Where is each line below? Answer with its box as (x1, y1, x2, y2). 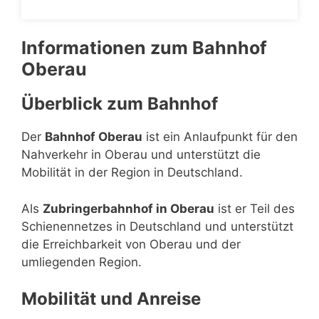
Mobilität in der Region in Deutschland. (21, 165, 243, 179)
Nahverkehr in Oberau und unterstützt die (21, 147, 261, 162)
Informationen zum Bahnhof (21, 37, 267, 58)
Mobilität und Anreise (21, 288, 201, 309)
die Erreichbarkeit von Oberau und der (21, 236, 241, 251)
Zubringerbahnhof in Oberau (43, 201, 214, 216)
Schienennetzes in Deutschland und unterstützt (21, 219, 293, 234)
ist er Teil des (214, 201, 295, 216)
